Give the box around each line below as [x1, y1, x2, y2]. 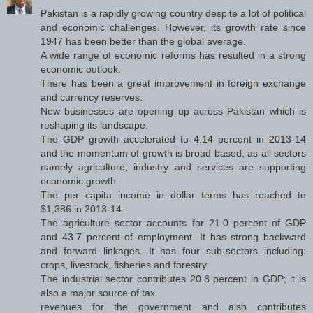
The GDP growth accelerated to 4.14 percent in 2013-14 [41, 133, 306, 145]
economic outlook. [41, 63, 121, 75]
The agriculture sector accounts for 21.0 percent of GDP [41, 217, 306, 228]
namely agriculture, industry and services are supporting [41, 161, 306, 173]
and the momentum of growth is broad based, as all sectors [41, 147, 306, 159]
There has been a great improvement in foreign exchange [41, 77, 306, 89]
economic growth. [41, 175, 119, 187]
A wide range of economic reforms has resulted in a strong [41, 49, 306, 61]
